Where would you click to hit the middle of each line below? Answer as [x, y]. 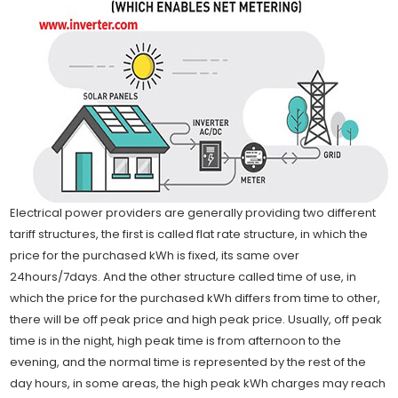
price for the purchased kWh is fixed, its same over [155, 255]
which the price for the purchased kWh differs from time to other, [195, 298]
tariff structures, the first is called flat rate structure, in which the [189, 234]
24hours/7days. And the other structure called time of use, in [183, 277]
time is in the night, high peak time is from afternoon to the [176, 341]
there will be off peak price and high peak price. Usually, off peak [196, 319]
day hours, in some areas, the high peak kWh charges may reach [198, 383]
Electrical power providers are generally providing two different [193, 213]
